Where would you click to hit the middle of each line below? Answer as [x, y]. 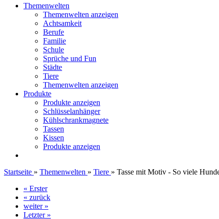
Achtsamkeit [62, 23]
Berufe [54, 32]
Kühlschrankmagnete [76, 120]
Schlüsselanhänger [72, 111]
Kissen [54, 138]
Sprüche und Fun [70, 58]
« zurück [37, 197]
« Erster [35, 188]
